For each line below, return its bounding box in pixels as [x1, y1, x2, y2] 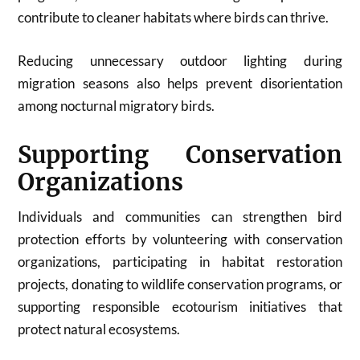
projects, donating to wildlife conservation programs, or [18, 275, 342, 292]
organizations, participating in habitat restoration [18, 252, 342, 270]
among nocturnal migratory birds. [18, 96, 215, 114]
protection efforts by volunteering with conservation [18, 230, 342, 247]
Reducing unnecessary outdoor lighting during [18, 51, 342, 69]
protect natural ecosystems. [18, 320, 181, 337]
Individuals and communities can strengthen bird [18, 207, 342, 225]
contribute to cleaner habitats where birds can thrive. [18, 9, 329, 26]
